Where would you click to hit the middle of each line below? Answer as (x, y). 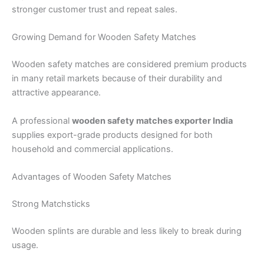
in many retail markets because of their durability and (117, 79)
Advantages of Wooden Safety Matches (92, 176)
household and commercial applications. (93, 149)
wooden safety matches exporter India (152, 121)
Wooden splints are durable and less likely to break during (127, 231)
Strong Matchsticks (51, 204)
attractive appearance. (56, 93)
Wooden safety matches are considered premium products (129, 65)
